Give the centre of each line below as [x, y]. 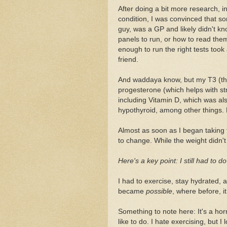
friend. [128, 59]
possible [159, 191]
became [132, 191]
